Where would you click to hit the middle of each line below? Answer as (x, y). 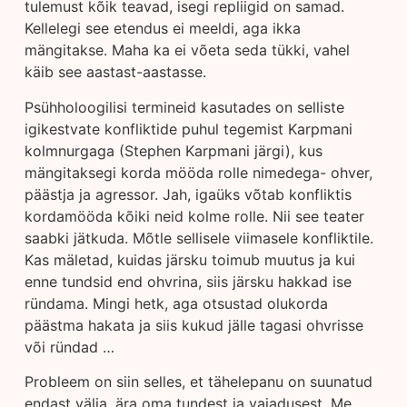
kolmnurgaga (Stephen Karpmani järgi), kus (173, 150)
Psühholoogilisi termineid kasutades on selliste (184, 107)
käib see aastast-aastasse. (115, 72)
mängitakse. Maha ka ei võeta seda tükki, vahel (187, 50)
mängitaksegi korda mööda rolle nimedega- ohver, (198, 172)
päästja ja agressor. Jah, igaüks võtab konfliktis (188, 194)
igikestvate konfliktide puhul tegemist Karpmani (188, 129)
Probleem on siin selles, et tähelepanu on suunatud (198, 382)
